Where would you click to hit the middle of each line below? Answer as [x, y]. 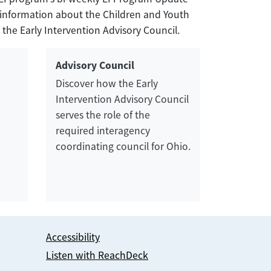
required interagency [103, 131]
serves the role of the [103, 115]
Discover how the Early [107, 83]
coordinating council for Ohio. [123, 146]
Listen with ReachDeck [97, 255]
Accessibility [73, 237]
